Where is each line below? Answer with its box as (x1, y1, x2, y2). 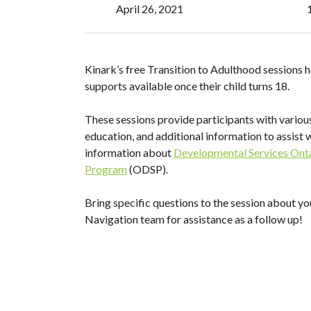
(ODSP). (127, 162, 168, 176)
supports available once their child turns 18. (85, 79, 289, 92)
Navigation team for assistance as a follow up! (85, 212, 303, 226)
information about (85, 146, 174, 159)
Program (85, 162, 127, 176)
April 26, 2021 (116, 2, 183, 15)
